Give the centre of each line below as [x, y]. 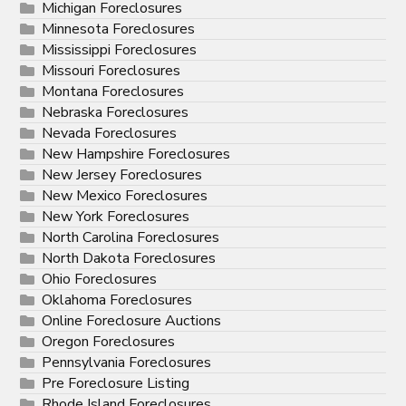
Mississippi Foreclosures [120, 50]
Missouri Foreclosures [111, 71]
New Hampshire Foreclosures [136, 155]
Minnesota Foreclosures [119, 29]
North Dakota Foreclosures [129, 259]
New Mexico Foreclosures [125, 196]
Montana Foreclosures [113, 92]
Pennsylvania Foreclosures [127, 363]
